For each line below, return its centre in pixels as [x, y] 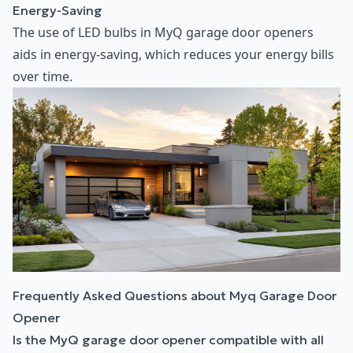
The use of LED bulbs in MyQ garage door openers [163, 33]
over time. [43, 77]
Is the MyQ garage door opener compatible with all [168, 339]
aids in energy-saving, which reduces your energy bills [173, 55]
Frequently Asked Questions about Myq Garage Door [175, 295]
